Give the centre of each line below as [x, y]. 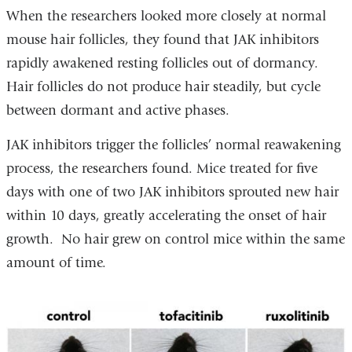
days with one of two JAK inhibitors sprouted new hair [172, 192]
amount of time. [56, 262]
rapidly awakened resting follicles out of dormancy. [162, 64]
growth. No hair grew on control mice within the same [175, 239]
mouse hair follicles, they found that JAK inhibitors [162, 40]
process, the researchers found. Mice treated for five [161, 168]
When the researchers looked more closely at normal [166, 16]
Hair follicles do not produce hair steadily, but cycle [163, 87]
